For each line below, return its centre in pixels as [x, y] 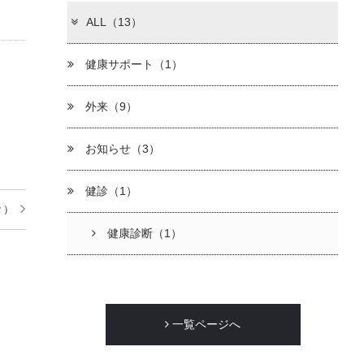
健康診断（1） [143, 233]
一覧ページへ [205, 324]
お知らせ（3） [121, 148]
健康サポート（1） [133, 64]
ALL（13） [115, 22]
